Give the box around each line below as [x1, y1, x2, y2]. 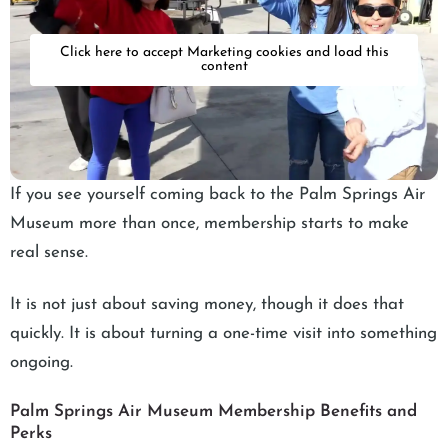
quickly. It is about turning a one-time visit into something [10, 325, 437, 343]
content [200, 59, 248, 75]
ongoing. [10, 354, 73, 372]
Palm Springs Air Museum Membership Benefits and [10, 403, 417, 421]
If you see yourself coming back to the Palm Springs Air [10, 186, 425, 204]
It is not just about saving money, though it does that [10, 296, 404, 314]
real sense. [10, 244, 93, 262]
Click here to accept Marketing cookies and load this [59, 45, 389, 61]
